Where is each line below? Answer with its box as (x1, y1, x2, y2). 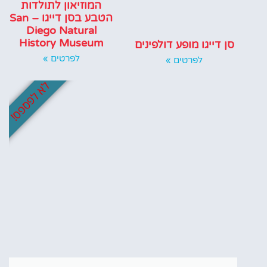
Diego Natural (26, 24, 97, 38)
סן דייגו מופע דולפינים (134, 38, 234, 52)
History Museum (18, 36, 104, 50)
